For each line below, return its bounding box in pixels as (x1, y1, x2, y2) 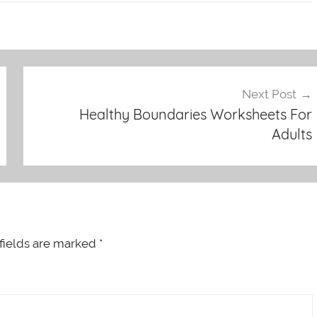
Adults (271, 125, 312, 144)
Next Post (241, 87, 296, 102)
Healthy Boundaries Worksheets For (79, 105, 312, 124)
